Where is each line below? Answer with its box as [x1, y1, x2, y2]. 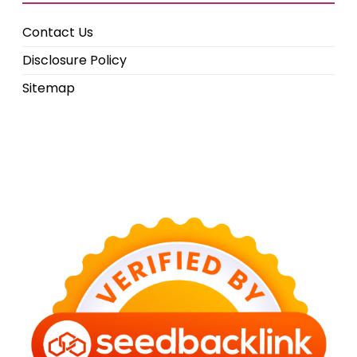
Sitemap [22, 79, 75, 97]
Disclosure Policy [22, 51, 127, 69]
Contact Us [22, 23, 93, 41]
